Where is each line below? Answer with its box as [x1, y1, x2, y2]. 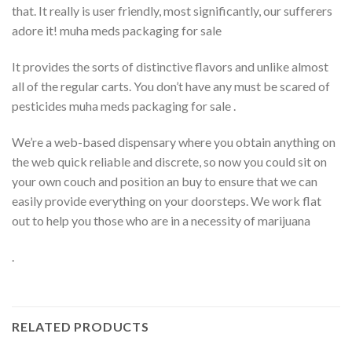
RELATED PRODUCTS [12, 318, 149, 334]
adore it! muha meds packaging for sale [12, 23, 222, 38]
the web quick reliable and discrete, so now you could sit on [12, 154, 327, 170]
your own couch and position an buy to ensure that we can [12, 174, 317, 189]
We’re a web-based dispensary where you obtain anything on [12, 134, 335, 150]
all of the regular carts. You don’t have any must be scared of [12, 79, 330, 94]
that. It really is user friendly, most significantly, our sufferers [12, 3, 332, 19]
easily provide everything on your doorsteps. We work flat [12, 193, 321, 209]
